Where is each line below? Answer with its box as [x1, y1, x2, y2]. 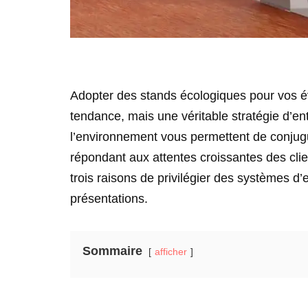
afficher [155, 246, 187, 257]
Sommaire [82, 244, 142, 258]
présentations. [70, 192, 148, 206]
